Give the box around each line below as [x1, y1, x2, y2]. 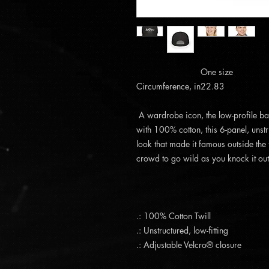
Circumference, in [136, 80, 201, 92]
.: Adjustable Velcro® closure [136, 239, 241, 250]
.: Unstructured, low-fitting [136, 225, 228, 236]
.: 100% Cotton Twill [136, 210, 211, 222]
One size [201, 66, 233, 77]
